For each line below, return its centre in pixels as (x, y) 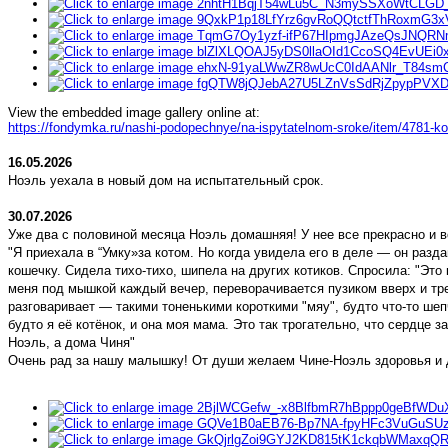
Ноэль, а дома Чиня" (71, 343)
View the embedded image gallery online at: (134, 113)
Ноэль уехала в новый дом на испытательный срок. (166, 181)
